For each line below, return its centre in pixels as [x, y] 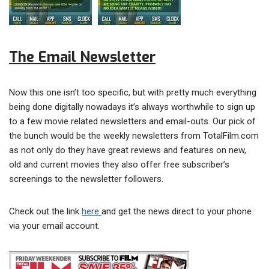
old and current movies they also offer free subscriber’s [119, 165]
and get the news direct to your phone [177, 212]
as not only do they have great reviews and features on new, [128, 150]
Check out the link [45, 212]
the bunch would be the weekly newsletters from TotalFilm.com [134, 136]
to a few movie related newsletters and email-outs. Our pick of [132, 122]
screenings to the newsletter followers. [86, 179]
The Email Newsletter [82, 57]
